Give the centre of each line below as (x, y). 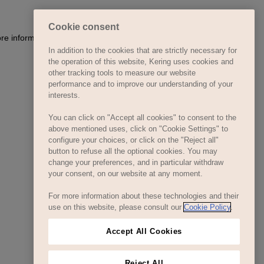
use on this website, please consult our (116, 207)
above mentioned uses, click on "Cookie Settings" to (138, 129)
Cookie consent (84, 27)
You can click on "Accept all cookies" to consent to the (142, 118)
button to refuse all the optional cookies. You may (133, 151)
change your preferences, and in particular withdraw (136, 163)
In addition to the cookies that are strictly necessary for (143, 51)
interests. (64, 95)
